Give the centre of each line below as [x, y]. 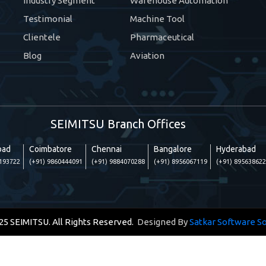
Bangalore [173, 149]
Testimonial [48, 18]
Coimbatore [50, 149]
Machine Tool [157, 18]
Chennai [107, 149]
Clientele [42, 37]
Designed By [161, 221]
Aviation [147, 55]
